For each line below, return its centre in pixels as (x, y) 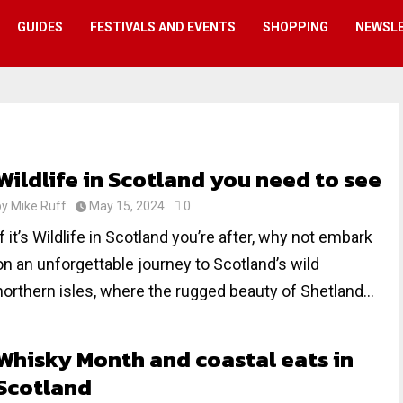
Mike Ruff (39, 206)
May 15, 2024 (127, 206)
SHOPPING (296, 27)
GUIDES (40, 27)
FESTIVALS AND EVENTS (163, 27)
